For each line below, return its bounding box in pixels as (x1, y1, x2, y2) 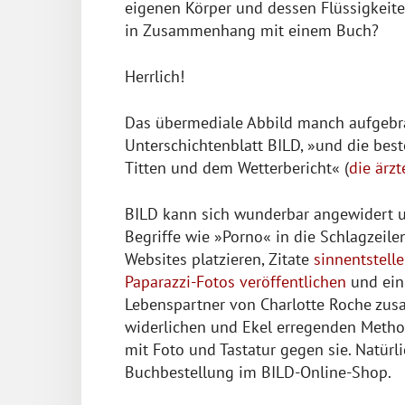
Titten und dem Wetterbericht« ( (125, 156, 349, 178)
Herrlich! (125, 65, 184, 87)
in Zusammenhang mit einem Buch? (125, 19, 379, 41)
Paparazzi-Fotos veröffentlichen (125, 270, 346, 292)
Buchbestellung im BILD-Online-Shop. (125, 361, 391, 382)
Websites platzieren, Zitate (125, 248, 314, 269)
